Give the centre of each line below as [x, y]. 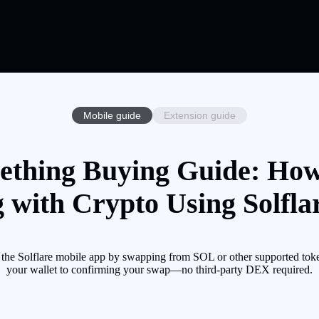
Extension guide [200, 115]
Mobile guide [112, 115]
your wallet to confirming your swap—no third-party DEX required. [159, 270]
